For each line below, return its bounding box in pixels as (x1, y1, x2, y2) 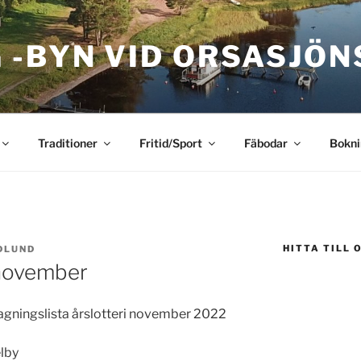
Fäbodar (243, 135, 288, 150)
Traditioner (37, 135, 98, 150)
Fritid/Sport (139, 135, 202, 150)
